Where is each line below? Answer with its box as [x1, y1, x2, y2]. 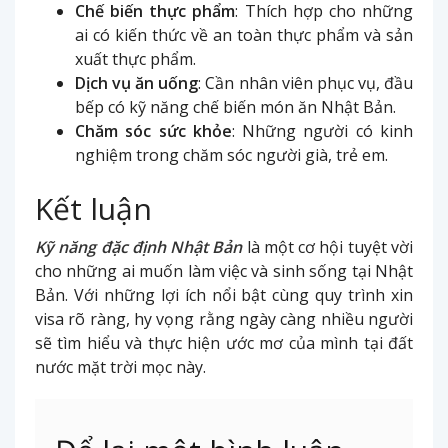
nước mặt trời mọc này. [35, 355, 206, 378]
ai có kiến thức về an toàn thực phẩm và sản [75, 23, 413, 46]
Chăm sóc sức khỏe [75, 119, 232, 142]
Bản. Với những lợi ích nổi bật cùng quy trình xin [35, 283, 413, 306]
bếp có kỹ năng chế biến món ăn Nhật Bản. [75, 95, 396, 118]
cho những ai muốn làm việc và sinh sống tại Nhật [35, 259, 413, 282]
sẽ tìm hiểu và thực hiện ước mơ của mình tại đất [35, 331, 413, 354]
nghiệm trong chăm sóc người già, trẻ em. [75, 143, 388, 166]
